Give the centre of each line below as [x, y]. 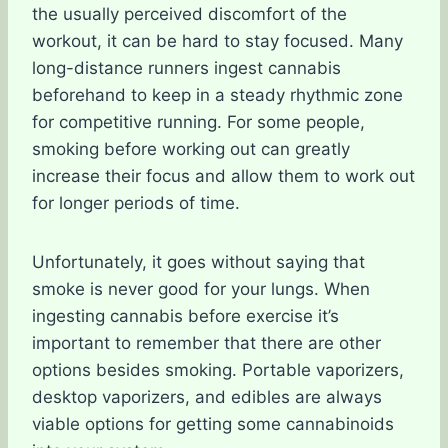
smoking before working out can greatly [191, 149]
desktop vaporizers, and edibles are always [207, 397]
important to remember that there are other [206, 343]
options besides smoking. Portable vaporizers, [218, 370]
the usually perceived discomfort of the [189, 14]
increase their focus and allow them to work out [223, 176]
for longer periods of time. [136, 203]
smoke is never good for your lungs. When [201, 289]
